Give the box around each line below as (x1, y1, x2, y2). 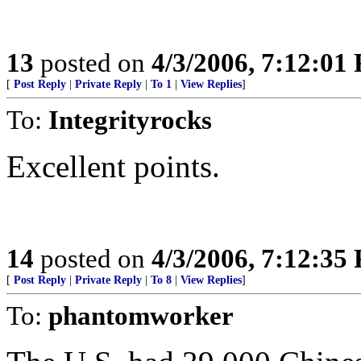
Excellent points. (6, 149, 220, 184)
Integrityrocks (48, 105, 212, 135)
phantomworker (48, 301, 234, 330)
